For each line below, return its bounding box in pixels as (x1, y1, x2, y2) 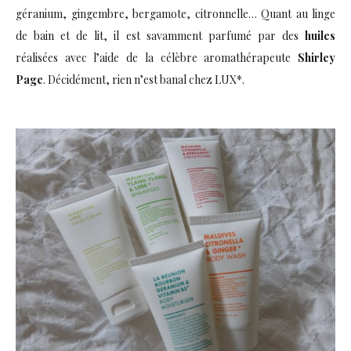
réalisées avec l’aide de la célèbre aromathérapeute (16, 49, 298, 65)
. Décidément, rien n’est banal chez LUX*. (43, 71, 244, 87)
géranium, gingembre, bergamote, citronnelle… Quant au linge (16, 5, 335, 21)
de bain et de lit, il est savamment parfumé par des (16, 27, 305, 43)
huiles (305, 27, 335, 43)
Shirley (298, 49, 335, 65)
